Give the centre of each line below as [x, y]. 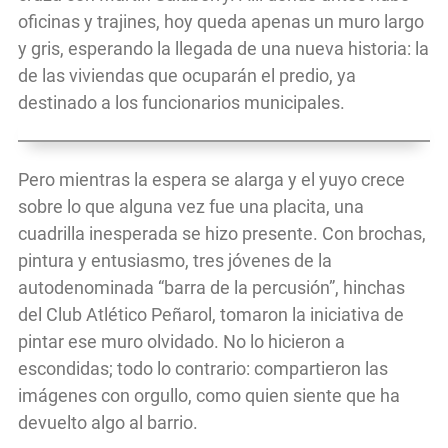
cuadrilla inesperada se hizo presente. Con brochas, [222, 234]
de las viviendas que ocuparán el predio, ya [187, 76]
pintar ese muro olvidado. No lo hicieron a [181, 342]
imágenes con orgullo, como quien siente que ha [209, 396]
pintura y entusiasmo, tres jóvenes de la [175, 261]
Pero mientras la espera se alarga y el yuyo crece [211, 180]
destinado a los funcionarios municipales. [181, 103]
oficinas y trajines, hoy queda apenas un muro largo [221, 22]
